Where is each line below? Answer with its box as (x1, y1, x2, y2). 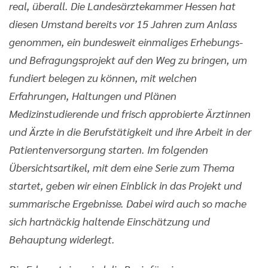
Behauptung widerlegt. (9, 232, 115, 246)
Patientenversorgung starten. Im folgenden (9, 142, 208, 156)
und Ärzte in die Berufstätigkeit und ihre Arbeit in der (9, 124, 251, 138)
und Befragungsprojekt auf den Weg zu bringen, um (9, 53, 247, 66)
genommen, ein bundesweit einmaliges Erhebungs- (9, 35, 243, 48)
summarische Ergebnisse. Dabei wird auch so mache (9, 196, 246, 210)
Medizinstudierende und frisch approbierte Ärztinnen (9, 106, 251, 120)
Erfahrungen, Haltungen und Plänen (9, 89, 176, 102)
